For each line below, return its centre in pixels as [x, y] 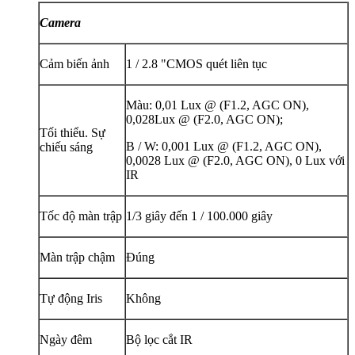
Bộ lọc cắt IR [159, 339]
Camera [60, 22]
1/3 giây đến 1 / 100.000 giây [199, 216]
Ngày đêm [66, 339]
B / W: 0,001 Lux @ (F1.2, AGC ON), [224, 146]
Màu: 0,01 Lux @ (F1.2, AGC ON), [218, 105]
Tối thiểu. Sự [73, 132]
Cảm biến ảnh [74, 63]
